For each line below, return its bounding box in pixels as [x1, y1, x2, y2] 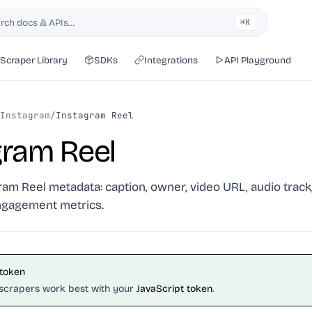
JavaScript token [136, 283, 212, 295]
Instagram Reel [56, 109, 134, 121]
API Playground [224, 54, 291, 66]
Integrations [144, 54, 198, 66]
